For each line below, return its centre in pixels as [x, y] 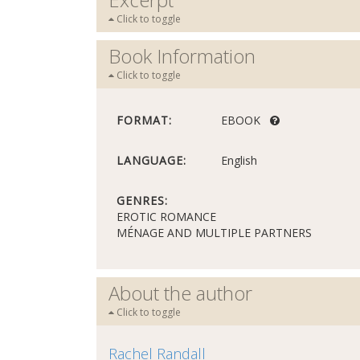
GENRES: [142, 200]
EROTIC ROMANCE [166, 217]
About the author [180, 293]
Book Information [182, 56]
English [239, 160]
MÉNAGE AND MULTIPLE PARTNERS [214, 233]
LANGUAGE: [151, 160]
